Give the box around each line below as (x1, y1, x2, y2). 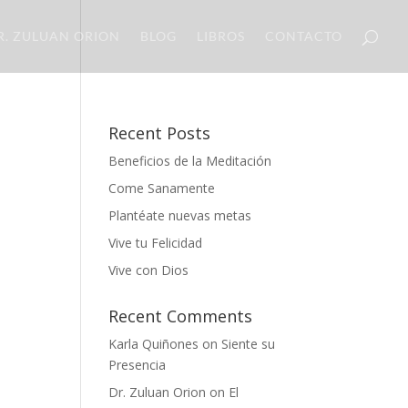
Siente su (221, 335, 276, 352)
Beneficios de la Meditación (108, 152, 272, 169)
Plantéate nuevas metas (108, 207, 252, 224)
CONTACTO (265, 28, 342, 44)
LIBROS (197, 28, 245, 44)
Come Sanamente (108, 179, 216, 197)
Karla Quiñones (108, 335, 199, 352)
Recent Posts (108, 122, 211, 144)
